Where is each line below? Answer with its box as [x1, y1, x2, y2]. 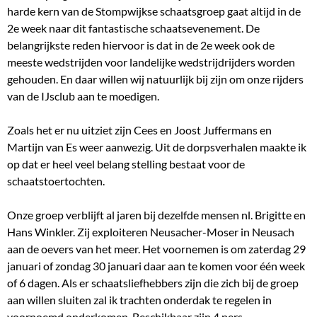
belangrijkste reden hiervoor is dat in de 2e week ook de [7, 38, 275, 52]
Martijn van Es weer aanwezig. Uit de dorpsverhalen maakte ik [7, 140, 306, 154]
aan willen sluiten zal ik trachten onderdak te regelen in [7, 293, 272, 307]
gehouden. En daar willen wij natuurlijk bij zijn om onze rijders [7, 72, 304, 86]
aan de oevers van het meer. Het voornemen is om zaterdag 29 [7, 242, 306, 256]
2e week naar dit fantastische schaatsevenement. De [7, 21, 260, 35]
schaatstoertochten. [7, 174, 105, 188]
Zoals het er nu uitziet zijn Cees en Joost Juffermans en [7, 123, 272, 137]
